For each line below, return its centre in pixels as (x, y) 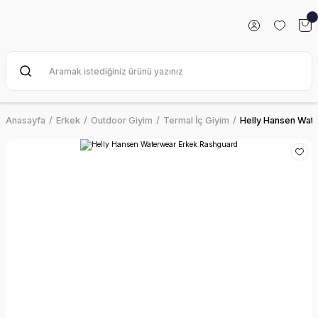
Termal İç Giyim (196, 120)
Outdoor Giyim (122, 120)
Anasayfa (26, 120)
